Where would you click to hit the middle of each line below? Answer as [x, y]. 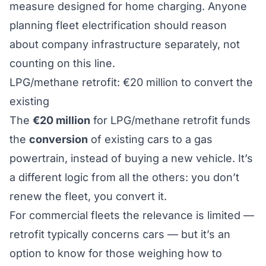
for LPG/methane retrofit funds [170, 120]
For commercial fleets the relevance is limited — [132, 215]
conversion [58, 139]
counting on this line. [62, 63]
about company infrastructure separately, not [125, 44]
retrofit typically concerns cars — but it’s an [120, 234]
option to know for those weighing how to [116, 253]
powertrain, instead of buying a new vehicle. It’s [131, 158]
